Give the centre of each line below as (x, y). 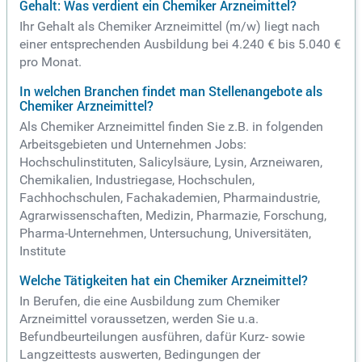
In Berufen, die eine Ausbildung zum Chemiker (149, 301)
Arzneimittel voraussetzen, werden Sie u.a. (139, 319)
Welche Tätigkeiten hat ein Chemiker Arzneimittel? (164, 281)
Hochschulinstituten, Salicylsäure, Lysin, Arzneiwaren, (171, 162)
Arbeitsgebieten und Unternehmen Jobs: (133, 145)
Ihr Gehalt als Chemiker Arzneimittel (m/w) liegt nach (170, 27)
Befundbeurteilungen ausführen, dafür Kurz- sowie (162, 337)
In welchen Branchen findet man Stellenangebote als (171, 92)
